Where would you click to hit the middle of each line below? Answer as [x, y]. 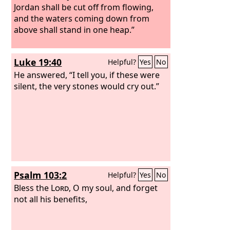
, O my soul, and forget [113, 188]
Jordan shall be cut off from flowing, [84, 7]
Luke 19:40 [38, 62]
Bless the [33, 188]
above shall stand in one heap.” [74, 30]
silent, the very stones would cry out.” [87, 86]
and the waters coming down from [82, 18]
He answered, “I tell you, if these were [87, 75]
